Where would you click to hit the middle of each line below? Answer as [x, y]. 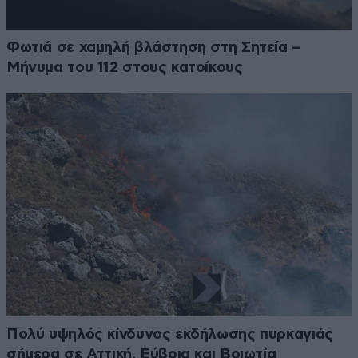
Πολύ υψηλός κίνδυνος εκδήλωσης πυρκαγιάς [170, 335]
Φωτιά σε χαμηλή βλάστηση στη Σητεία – [154, 48]
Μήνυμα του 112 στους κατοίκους [125, 68]
